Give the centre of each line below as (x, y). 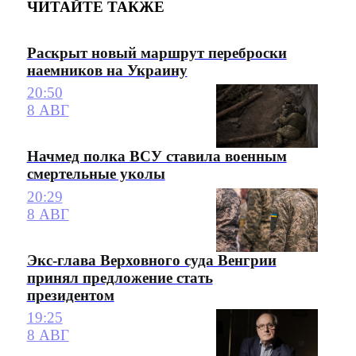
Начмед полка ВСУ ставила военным (157, 157)
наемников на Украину (107, 70)
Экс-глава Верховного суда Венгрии (151, 260)
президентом (70, 295)
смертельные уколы (96, 174)
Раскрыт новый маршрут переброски (157, 52)
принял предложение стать (120, 277)
